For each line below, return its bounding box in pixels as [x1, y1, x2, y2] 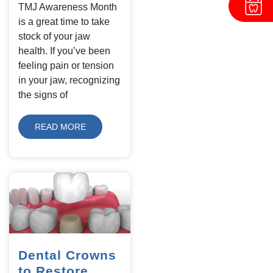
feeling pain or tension [18, 60, 114, 71]
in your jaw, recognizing [18, 75, 120, 86]
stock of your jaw [18, 31, 90, 42]
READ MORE [35, 122, 86, 132]
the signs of [18, 90, 68, 101]
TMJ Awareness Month [18, 2, 117, 13]
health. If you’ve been [18, 46, 110, 57]
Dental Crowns [18, 247, 116, 262]
